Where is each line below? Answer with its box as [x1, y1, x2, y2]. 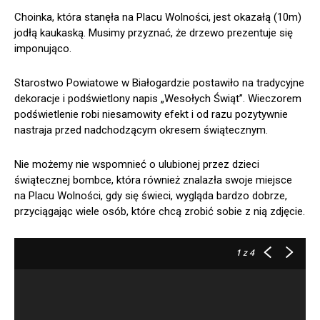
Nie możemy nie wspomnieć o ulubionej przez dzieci [14, 158, 259, 171]
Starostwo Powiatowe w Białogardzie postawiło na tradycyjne [14, 76, 304, 90]
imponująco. [14, 42, 71, 56]
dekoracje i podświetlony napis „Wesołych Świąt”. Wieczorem [14, 92, 301, 106]
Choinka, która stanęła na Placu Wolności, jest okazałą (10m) [14, 11, 301, 24]
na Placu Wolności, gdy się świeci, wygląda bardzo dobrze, [14, 189, 287, 203]
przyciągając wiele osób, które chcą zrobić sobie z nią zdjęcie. [14, 205, 305, 219]
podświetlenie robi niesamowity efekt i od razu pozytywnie [14, 108, 288, 121]
